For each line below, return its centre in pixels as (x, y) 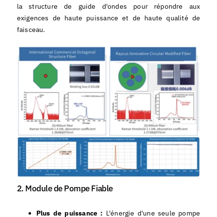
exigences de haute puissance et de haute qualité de (108, 18)
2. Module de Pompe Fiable (65, 188)
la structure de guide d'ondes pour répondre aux (108, 7)
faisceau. (31, 30)
